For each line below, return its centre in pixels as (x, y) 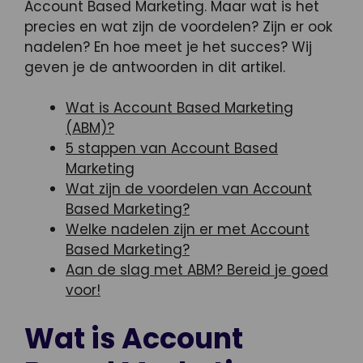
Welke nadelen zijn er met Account (188, 230)
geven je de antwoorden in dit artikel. (155, 67)
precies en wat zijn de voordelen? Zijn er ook (178, 26)
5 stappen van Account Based (172, 149)
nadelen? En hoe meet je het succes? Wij (168, 47)
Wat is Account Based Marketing (179, 108)
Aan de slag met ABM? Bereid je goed (197, 270)
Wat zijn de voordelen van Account (189, 189)
